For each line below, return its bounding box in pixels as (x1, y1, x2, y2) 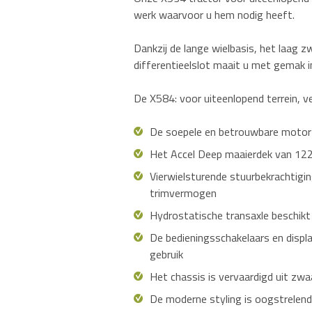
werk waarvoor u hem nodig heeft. (134, 6, 295, 23)
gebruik (150, 245, 183, 263)
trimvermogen (150, 184, 217, 201)
